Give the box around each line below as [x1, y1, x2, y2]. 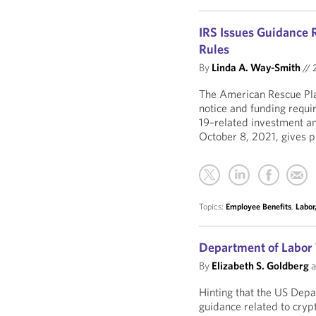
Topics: [199, 201, 226, 212]
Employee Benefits [226, 201, 292, 212]
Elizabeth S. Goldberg [212, 259, 310, 272]
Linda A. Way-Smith [212, 61, 301, 74]
